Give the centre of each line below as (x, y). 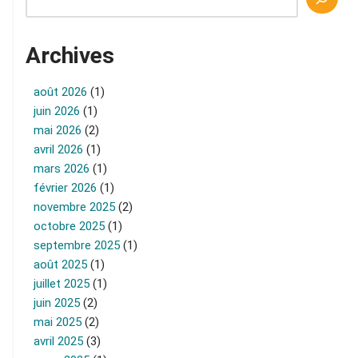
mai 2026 (58, 130)
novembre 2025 (74, 207)
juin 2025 (57, 302)
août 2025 (60, 264)
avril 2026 (58, 149)
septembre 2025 (77, 245)
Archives (70, 55)
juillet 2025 (62, 283)
